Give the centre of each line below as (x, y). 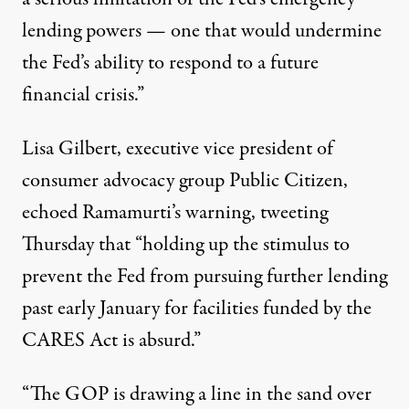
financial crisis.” (83, 94)
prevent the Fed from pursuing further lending (204, 276)
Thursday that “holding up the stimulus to (186, 244)
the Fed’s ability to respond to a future (170, 63)
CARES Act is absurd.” (111, 340)
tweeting (294, 212)
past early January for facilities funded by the (197, 308)
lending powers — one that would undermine (202, 31)
